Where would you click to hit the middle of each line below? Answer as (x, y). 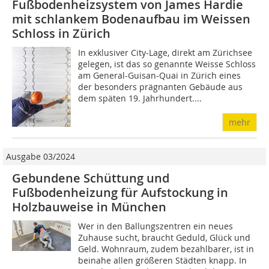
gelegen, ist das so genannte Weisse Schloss (167, 64)
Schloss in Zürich (61, 34)
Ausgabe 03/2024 (41, 157)
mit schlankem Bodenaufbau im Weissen (131, 19)
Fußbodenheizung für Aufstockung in (120, 193)
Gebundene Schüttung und (91, 178)
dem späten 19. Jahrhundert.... (140, 98)
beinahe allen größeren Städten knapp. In (163, 261)
